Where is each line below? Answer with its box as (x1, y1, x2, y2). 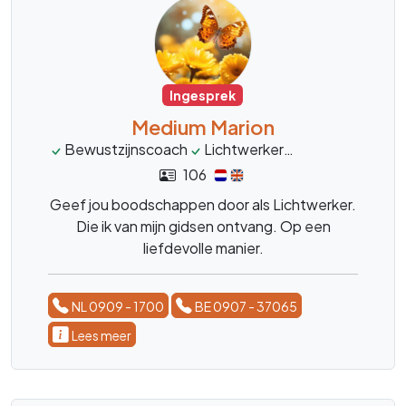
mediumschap (300, 140, 393, 159)
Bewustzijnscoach (64, 140, 188, 159)
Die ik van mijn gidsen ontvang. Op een (75, 217, 331, 237)
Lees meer (72, 327, 131, 344)
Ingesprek (169, 87, 237, 104)
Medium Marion (131, 114, 275, 140)
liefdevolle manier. (142, 238, 264, 258)
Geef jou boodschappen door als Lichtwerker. (50, 195, 356, 215)
